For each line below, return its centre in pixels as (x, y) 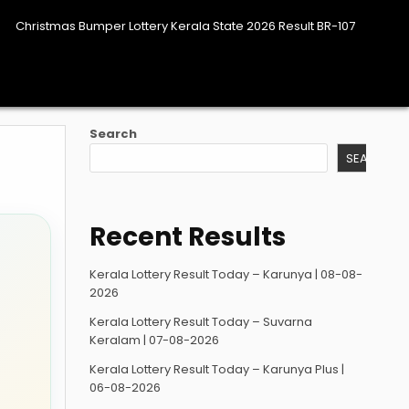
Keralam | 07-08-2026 (155, 340)
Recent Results (188, 236)
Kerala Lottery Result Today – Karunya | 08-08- (226, 274)
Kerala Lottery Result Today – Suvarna (201, 321)
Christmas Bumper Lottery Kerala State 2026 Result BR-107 (185, 26)
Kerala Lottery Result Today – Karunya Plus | (217, 369)
